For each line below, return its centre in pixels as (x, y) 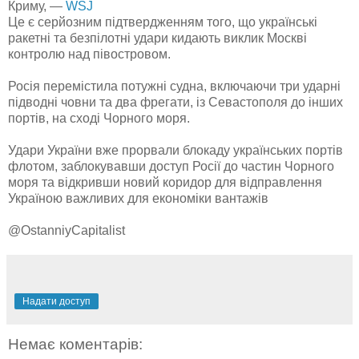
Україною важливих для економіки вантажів (138, 198)
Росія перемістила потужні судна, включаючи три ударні (174, 86)
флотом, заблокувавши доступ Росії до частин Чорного (171, 166)
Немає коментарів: (75, 344)
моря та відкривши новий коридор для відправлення (165, 182)
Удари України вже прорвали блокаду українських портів (175, 150)
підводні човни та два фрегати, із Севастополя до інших (175, 102)
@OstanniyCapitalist (67, 230)
